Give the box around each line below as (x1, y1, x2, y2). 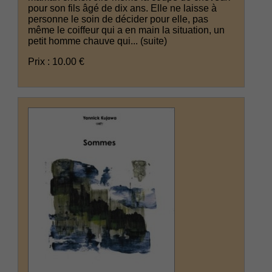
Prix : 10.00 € (28, 56, 85, 67)
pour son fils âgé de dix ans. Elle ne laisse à (28, 2, 217, 13)
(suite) (140, 35, 168, 46)
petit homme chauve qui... (28, 35, 141, 46)
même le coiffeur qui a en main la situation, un (28, 24, 225, 35)
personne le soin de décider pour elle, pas (28, 13, 209, 24)
